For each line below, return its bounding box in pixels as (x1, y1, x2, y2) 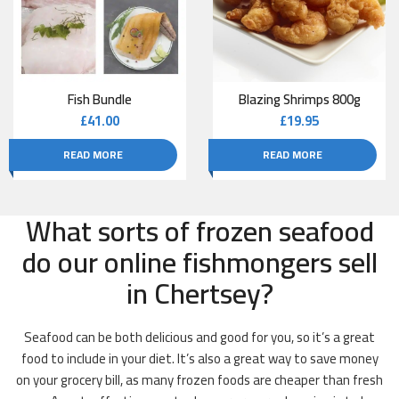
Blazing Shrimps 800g (238, 86, 361, 113)
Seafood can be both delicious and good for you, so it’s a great (24, 324, 375, 351)
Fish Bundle (68, 86, 132, 113)
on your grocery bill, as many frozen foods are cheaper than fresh (16, 367, 383, 394)
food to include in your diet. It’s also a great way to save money (20, 346, 379, 372)
